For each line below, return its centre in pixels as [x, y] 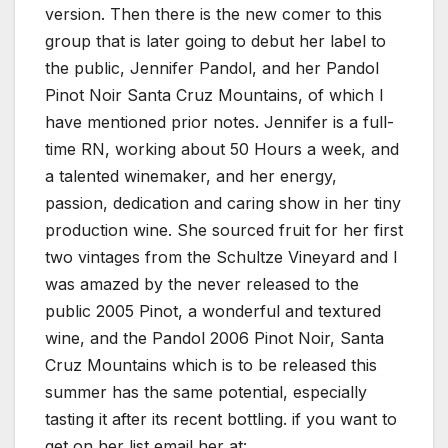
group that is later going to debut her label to [215, 41]
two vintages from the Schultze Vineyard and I [221, 257]
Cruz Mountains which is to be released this [211, 365]
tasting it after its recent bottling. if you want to [221, 419]
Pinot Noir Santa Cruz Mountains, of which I [214, 95]
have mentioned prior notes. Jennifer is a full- [219, 122]
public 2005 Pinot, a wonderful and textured [213, 311]
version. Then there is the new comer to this [213, 14]
